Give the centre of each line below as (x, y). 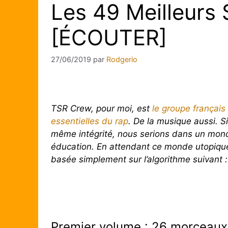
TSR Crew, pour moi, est (102, 109)
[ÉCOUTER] (109, 37)
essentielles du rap (90, 121)
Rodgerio (122, 60)
